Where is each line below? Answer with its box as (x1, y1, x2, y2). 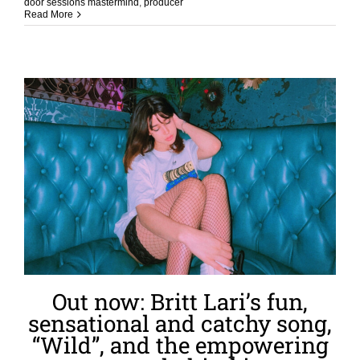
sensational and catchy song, (28, 308, 332, 338)
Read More (24, 9, 73, 21)
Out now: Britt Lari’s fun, (52, 286, 308, 317)
